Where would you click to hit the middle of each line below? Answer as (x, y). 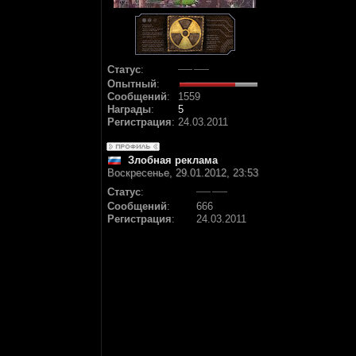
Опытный (132, 84)
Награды (129, 109)
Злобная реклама (173, 160)
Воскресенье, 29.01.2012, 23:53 (183, 173)
